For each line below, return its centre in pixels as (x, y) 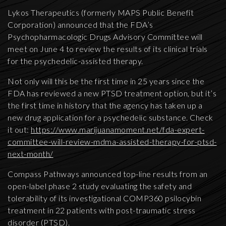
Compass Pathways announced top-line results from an (108, 174)
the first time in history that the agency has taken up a (105, 105)
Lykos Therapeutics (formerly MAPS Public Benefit (101, 12)
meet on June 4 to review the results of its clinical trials (108, 49)
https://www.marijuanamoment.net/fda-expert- (118, 129)
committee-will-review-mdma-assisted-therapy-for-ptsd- (112, 142)
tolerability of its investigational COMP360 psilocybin (104, 198)
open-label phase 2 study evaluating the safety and (100, 186)
